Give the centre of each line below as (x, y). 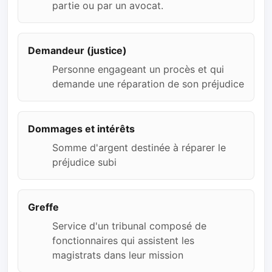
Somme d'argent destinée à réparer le (139, 148)
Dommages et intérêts (81, 129)
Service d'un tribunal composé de (129, 226)
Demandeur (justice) (77, 50)
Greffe (43, 207)
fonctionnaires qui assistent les (123, 241)
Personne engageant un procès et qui (138, 70)
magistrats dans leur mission (118, 255)
